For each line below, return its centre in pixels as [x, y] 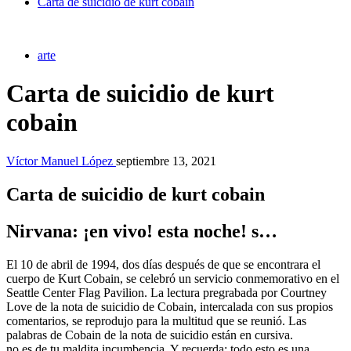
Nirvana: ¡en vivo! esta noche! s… [142, 231]
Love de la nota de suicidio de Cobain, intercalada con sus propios [170, 306]
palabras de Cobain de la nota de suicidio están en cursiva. [150, 335]
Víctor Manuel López [61, 161]
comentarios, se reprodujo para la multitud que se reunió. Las [156, 320]
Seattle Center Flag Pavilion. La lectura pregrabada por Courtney [166, 292]
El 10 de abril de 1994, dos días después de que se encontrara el [163, 264]
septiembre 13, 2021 [166, 161]
